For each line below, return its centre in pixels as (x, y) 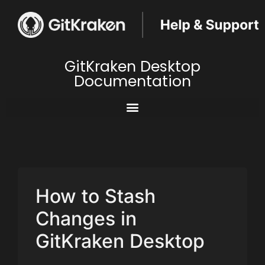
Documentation (132, 81)
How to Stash (96, 196)
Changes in (86, 218)
